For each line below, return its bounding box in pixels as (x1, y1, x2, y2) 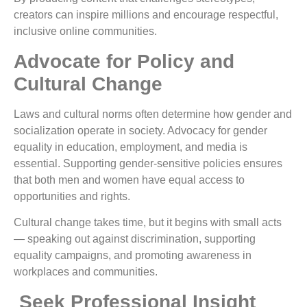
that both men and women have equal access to (14, 173, 245, 186)
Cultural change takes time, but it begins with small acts (14, 217, 282, 229)
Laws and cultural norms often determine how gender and (14, 108, 292, 120)
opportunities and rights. (14, 190, 130, 202)
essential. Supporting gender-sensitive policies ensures (14, 157, 282, 169)
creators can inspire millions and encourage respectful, (14, 9, 278, 21)
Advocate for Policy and (14, 50, 234, 72)
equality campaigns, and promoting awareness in (14, 249, 251, 262)
